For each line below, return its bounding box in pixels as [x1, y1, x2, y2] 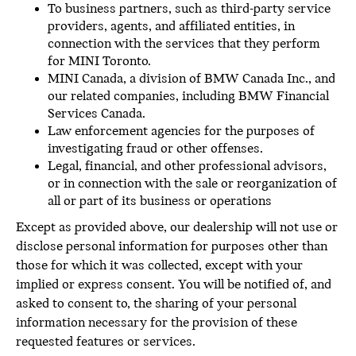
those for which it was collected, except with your [16, 258, 303, 273]
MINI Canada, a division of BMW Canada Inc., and [48, 72, 335, 87]
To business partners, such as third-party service [48, 2, 331, 17]
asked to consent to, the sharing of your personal [16, 296, 296, 311]
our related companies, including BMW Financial [48, 89, 329, 104]
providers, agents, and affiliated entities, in [48, 19, 295, 34]
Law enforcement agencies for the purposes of [48, 124, 315, 139]
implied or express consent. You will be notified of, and [16, 277, 331, 292]
